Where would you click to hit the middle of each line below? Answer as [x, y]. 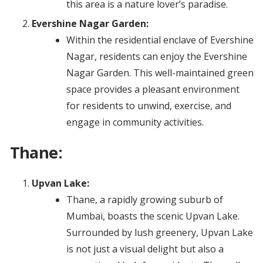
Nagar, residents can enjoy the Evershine [156, 57]
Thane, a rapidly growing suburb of [144, 200]
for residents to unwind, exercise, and [149, 106]
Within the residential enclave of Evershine [160, 40]
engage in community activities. [135, 122]
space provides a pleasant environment [153, 90]
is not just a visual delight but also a [145, 249]
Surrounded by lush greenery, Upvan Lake [159, 233]
